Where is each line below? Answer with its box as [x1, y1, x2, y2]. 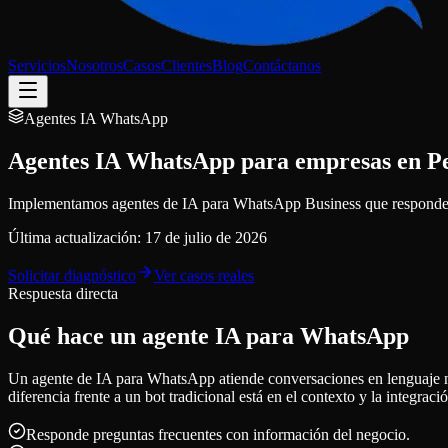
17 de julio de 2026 [145, 228, 267, 246]
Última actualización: [8, 228, 145, 246]
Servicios [8, 57, 66, 74]
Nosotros [66, 57, 123, 74]
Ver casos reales [154, 266, 254, 284]
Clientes [161, 57, 212, 74]
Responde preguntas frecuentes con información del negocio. [26, 425, 410, 443]
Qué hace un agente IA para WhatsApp [8, 322, 409, 349]
